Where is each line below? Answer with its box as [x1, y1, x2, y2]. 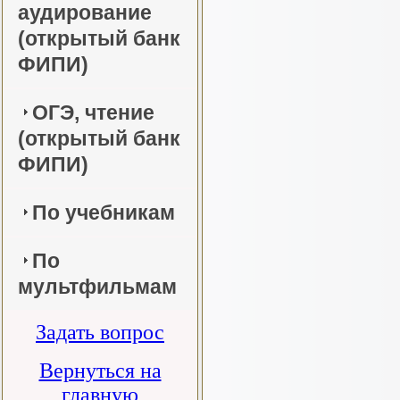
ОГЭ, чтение [32, 100, 155, 124]
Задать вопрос [36, 321, 164, 345]
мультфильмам [18, 274, 178, 298]
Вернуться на [38, 359, 162, 383]
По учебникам [32, 200, 176, 224]
